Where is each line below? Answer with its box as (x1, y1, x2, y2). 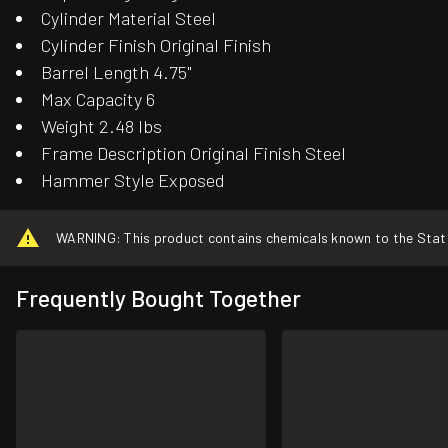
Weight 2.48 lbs (41, 115, 163, 138)
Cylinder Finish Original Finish (41, 34, 272, 57)
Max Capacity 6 (41, 88, 156, 111)
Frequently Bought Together (16, 284, 301, 313)
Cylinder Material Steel (41, 7, 217, 30)
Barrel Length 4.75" (41, 61, 193, 84)
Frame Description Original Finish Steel (41, 142, 347, 165)
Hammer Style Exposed (41, 169, 226, 192)
